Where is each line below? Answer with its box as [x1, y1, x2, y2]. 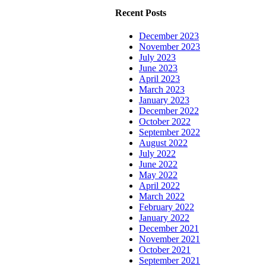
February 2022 [139, 201, 194, 212]
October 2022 [139, 116, 191, 126]
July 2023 [139, 52, 176, 62]
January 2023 [139, 94, 189, 105]
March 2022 [139, 191, 185, 201]
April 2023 [139, 73, 180, 84]
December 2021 [139, 223, 199, 233]
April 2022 [139, 180, 180, 191]
